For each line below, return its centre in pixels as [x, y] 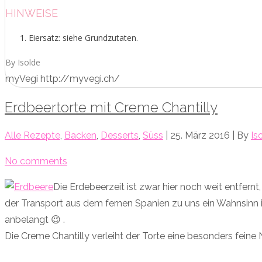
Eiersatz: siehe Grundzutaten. [83, 37]
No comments [36, 161]
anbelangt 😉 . [35, 219]
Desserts [120, 135]
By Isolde [23, 62]
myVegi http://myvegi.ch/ [63, 78]
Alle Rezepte [32, 135]
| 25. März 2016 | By [207, 135]
